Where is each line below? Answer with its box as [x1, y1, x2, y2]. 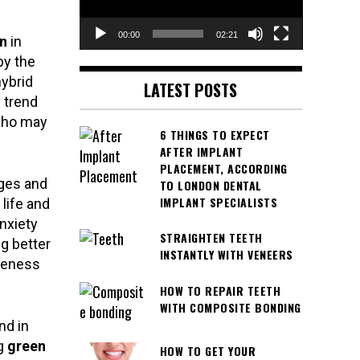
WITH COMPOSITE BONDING [159, 298, 301, 316]
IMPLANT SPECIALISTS [159, 193, 277, 211]
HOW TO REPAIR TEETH [159, 281, 280, 299]
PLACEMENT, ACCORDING [159, 159, 288, 177]
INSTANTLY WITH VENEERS [159, 246, 293, 264]
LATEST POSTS [144, 77, 238, 102]
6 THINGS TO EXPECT [159, 125, 270, 143]
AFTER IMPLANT [159, 142, 243, 160]
